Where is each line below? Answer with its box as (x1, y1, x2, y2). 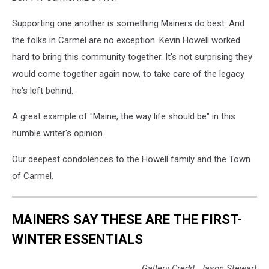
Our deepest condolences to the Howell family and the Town (12, 154, 250, 165)
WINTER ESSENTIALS (12, 231, 143, 247)
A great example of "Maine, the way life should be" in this (12, 111, 235, 122)
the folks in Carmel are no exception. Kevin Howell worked (12, 35, 240, 46)
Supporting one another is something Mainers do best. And (12, 18, 244, 29)
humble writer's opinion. (12, 128, 104, 139)
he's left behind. (12, 85, 73, 96)
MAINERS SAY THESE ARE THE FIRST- (12, 211, 242, 227)
